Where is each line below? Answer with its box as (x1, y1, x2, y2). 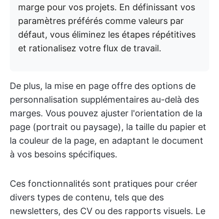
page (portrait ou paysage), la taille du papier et (10, 121, 206, 132)
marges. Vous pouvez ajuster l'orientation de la (10, 108, 202, 118)
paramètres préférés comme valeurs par (18, 15, 184, 26)
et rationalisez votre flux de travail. (18, 43, 161, 53)
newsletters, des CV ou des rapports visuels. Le (10, 205, 205, 216)
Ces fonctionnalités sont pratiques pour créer (10, 178, 197, 189)
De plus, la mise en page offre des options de (10, 80, 196, 91)
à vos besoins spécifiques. (10, 149, 117, 159)
